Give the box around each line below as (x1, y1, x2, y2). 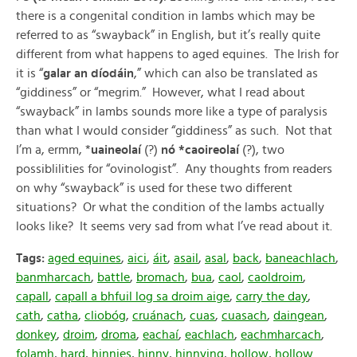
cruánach (132, 309, 183, 322)
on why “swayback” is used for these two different (16, 182, 292, 194)
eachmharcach (241, 328, 321, 341)
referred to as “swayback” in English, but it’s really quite (16, 29, 320, 41)
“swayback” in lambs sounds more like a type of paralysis (16, 105, 328, 118)
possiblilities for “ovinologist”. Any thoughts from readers (16, 163, 332, 175)
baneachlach (265, 252, 335, 265)
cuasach (222, 309, 267, 322)
